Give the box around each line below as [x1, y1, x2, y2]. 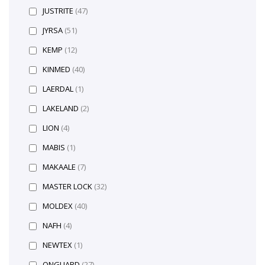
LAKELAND [43, 102, 80, 114]
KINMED [43, 63, 72, 75]
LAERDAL [43, 83, 75, 94]
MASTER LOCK [43, 180, 94, 192]
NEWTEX [43, 239, 74, 250]
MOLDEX [43, 200, 75, 211]
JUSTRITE [43, 5, 75, 16]
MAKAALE [43, 161, 77, 172]
